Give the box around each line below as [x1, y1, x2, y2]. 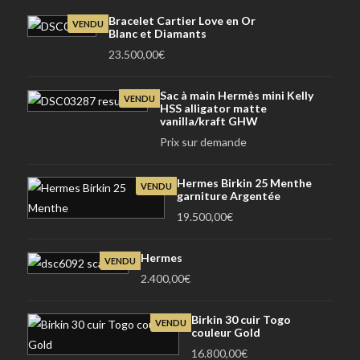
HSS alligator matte [160, 101, 267, 116]
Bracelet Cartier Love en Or [108, 14, 256, 28]
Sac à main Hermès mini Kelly [160, 88, 313, 103]
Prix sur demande [160, 135, 247, 149]
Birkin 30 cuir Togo [191, 313, 292, 327]
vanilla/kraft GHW [160, 114, 258, 129]
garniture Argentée [177, 189, 281, 203]
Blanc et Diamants [108, 27, 207, 41]
